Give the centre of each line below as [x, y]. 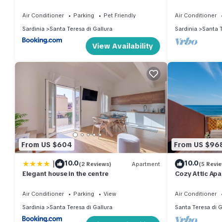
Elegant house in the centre [65, 174]
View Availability [123, 46]
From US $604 [47, 144]
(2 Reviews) [95, 164]
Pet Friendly [120, 15]
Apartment [146, 164]
